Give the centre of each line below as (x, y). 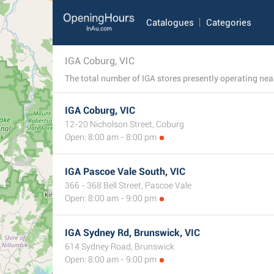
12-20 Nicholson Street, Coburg (124, 124)
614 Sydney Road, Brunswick (120, 246)
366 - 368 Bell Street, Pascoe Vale (128, 185)
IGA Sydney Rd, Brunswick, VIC (132, 233)
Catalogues (170, 23)
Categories (228, 23)
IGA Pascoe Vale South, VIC (125, 172)
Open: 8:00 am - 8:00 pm (111, 137)
